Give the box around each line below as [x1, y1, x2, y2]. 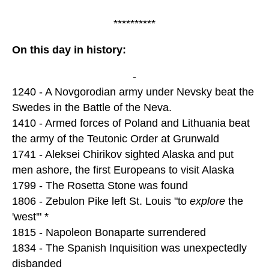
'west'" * [12, 211, 49, 223]
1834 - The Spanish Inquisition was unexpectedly [12, 242, 247, 255]
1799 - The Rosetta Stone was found [12, 180, 188, 192]
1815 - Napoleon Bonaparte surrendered [12, 226, 206, 239]
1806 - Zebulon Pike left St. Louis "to [12, 195, 190, 208]
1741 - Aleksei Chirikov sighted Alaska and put [12, 148, 234, 161]
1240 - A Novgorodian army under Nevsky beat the [12, 86, 254, 98]
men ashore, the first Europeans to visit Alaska [12, 164, 234, 177]
